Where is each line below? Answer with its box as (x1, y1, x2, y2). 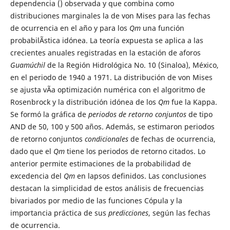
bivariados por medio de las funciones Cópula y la (10, 195, 182, 205)
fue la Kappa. (169, 97, 217, 107)
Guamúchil (10, 60, 45, 70)
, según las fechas (148, 207, 210, 218)
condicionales (84, 133, 128, 144)
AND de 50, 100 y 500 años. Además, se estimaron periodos (10, 121, 215, 131)
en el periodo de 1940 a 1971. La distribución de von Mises (10, 72, 213, 82)
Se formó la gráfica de (10, 109, 88, 119)
